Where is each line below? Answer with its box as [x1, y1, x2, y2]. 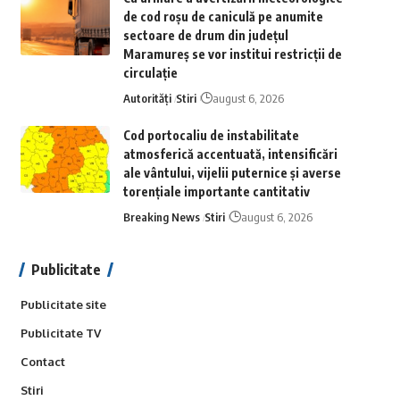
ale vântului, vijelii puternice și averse [122, 165, 341, 180]
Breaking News [122, 210, 200, 224]
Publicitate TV [20, 326, 101, 340]
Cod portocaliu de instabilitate [122, 128, 299, 143]
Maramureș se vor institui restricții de [122, 46, 342, 62]
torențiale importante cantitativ [122, 184, 310, 199]
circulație [122, 65, 178, 80]
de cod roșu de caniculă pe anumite [122, 9, 323, 24]
